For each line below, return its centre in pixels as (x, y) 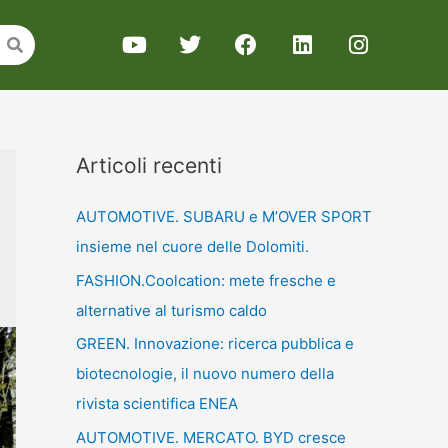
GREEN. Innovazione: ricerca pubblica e (215, 344)
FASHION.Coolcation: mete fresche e (206, 280)
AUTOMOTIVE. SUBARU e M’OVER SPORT (224, 216)
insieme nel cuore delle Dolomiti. (192, 246)
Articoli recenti (149, 165)
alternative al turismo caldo (171, 310)
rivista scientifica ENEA (157, 404)
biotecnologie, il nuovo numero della (205, 374)
